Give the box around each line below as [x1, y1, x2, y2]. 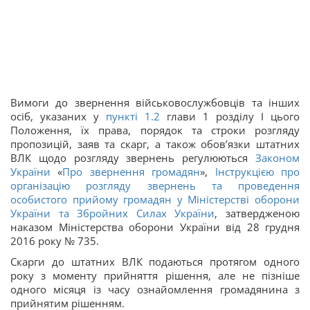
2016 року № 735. [10, 234, 99, 248]
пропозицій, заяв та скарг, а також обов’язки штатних [10, 137, 300, 151]
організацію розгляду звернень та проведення [10, 179, 300, 192]
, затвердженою [215, 206, 300, 220]
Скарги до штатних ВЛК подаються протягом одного [10, 255, 300, 268]
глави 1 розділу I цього [160, 109, 300, 123]
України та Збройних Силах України [10, 206, 215, 220]
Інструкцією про [215, 165, 300, 179]
